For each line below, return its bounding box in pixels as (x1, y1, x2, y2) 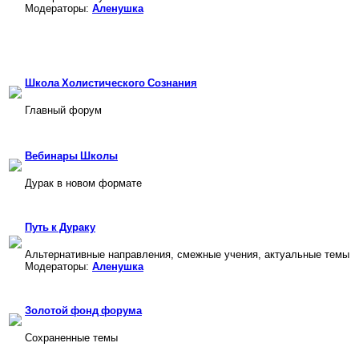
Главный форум (25, 103, 102, 116)
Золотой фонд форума (25, 301, 142, 318)
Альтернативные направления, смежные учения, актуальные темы (25, 248, 349, 260)
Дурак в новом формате (25, 176, 142, 189)
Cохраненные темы (25, 331, 118, 344)
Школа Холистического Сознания (25, 74, 197, 91)
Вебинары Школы (25, 147, 118, 163)
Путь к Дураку (25, 218, 95, 235)
